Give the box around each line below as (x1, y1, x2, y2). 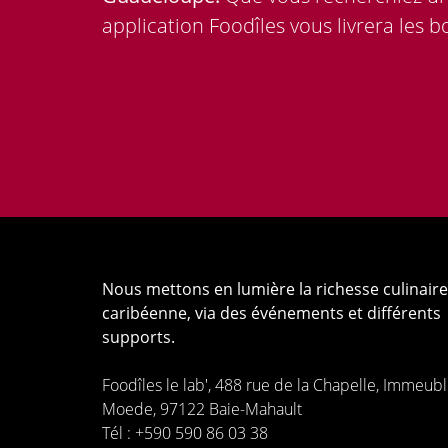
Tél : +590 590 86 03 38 (102, 421, 268, 444)
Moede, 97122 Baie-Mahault (102, 397, 302, 420)
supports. (102, 325, 175, 348)
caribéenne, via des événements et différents (102, 301, 441, 324)
